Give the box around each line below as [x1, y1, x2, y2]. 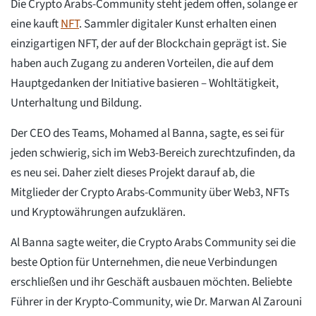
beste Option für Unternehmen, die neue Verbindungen [11, 253, 277, 271]
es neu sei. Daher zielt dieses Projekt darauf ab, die [11, 164, 255, 181]
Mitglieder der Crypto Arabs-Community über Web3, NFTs [11, 183, 289, 201]
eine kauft [11, 15, 61, 32]
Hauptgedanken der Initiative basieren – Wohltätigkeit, [11, 74, 279, 92]
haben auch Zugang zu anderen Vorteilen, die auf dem [11, 54, 274, 72]
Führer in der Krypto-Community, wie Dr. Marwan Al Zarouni [11, 293, 302, 310]
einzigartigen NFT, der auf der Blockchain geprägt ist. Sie [11, 35, 286, 52]
